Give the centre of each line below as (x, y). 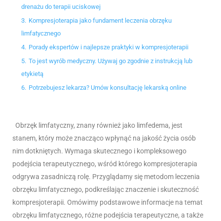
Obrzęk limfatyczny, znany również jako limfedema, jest (99, 126)
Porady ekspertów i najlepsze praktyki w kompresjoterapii (109, 47)
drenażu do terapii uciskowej (61, 7)
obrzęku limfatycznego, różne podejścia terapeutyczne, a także (108, 215)
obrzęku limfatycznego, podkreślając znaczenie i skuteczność (106, 190)
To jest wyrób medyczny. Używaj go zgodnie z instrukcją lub (110, 61)
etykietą (32, 74)
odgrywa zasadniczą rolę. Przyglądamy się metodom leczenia (106, 177)
